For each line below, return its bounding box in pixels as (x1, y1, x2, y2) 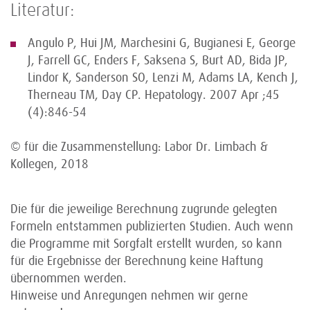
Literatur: (10, 2, 74, 20)
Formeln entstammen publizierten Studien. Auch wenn (10, 219, 293, 233)
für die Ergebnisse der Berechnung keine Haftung (10, 254, 263, 268)
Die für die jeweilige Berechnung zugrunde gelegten (10, 202, 277, 216)
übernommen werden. (10, 271, 127, 285)
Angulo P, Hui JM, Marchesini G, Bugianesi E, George (28, 36, 295, 50)
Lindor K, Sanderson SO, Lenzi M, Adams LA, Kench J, (28, 71, 298, 84)
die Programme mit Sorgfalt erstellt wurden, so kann (10, 237, 282, 250)
